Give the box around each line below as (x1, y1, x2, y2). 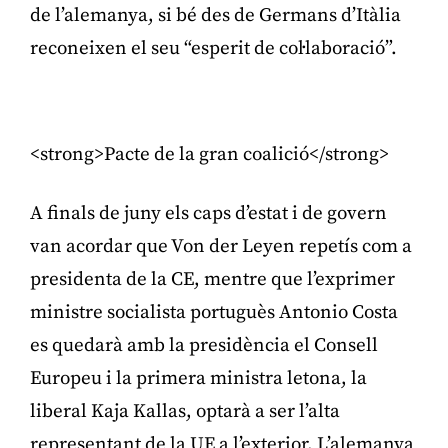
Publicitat (202, 94, 246, 107)
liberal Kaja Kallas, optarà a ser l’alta (30, 399, 340, 423)
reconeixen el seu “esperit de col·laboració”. (30, 36, 397, 60)
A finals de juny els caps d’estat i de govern (30, 201, 387, 225)
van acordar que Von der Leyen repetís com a (30, 234, 412, 258)
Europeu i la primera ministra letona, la (30, 366, 367, 390)
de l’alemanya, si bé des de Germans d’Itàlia (30, 3, 401, 27)
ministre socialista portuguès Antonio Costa (30, 300, 398, 324)
